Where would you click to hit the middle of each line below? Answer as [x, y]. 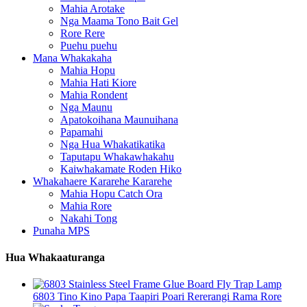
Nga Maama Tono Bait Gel [119, 21]
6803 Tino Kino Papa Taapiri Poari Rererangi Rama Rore [157, 297]
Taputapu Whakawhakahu [117, 156]
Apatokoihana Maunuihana [119, 119]
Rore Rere [83, 33]
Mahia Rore [86, 206]
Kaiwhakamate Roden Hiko [121, 169]
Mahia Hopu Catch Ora [111, 193]
